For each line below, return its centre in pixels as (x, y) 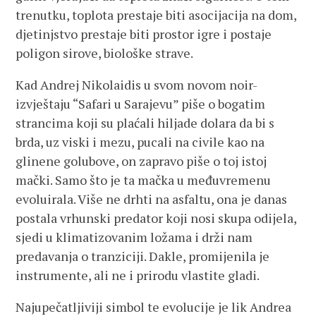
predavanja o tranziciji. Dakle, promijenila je (143, 256)
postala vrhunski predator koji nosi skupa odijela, (156, 218)
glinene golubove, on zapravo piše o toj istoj (141, 161)
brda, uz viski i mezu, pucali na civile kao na (140, 142)
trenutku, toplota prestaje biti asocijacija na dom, (156, 15)
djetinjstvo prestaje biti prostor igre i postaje (144, 34)
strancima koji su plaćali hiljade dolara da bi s (145, 123)
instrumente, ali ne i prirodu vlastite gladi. (138, 275)
